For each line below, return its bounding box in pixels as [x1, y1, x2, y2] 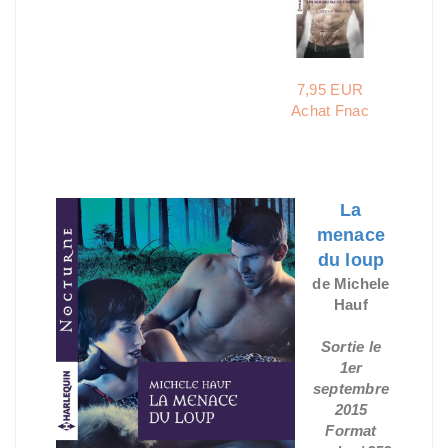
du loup [317, 250, 385, 270]
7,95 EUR [296, 81, 364, 98]
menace [316, 225, 386, 245]
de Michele [312, 275, 390, 292]
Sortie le [321, 338, 381, 355]
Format [325, 422, 377, 439]
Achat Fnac [291, 102, 369, 119]
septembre [313, 380, 389, 397]
